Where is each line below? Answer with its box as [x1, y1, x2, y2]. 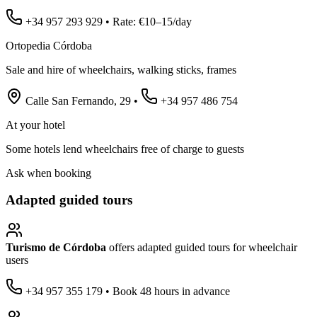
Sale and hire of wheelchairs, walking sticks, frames [6, 63, 236, 76]
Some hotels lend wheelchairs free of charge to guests [6, 142, 244, 155]
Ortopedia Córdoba [6, 39, 92, 52]
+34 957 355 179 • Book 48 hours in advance [23, 285, 230, 298]
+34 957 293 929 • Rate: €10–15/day [23, 15, 192, 28]
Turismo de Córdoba [6, 241, 106, 254]
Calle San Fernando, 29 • [23, 94, 141, 107]
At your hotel [6, 118, 65, 131]
